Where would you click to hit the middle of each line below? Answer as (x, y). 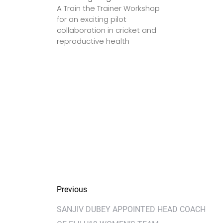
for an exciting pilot (92, 19)
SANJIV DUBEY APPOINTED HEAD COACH (131, 209)
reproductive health (93, 41)
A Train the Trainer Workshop (108, 8)
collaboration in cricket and (107, 30)
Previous (72, 189)
